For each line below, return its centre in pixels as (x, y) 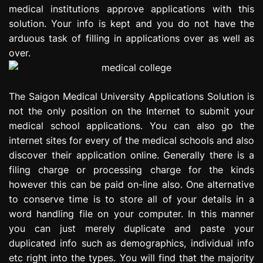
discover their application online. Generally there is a (131, 155)
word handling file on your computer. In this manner (131, 213)
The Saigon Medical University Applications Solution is (131, 96)
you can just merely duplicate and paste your (131, 228)
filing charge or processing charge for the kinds (131, 169)
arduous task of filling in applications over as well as (131, 38)
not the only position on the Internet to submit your (131, 111)
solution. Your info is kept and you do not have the (131, 23)
